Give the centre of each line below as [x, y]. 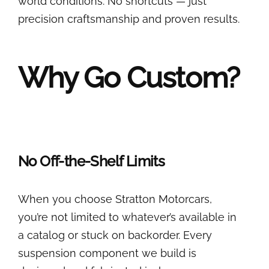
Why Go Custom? [129, 78]
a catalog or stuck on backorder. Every [115, 235]
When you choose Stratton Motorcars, [115, 199]
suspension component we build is [107, 253]
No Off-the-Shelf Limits [91, 162]
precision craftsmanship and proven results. [128, 19]
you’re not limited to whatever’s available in [127, 217]
